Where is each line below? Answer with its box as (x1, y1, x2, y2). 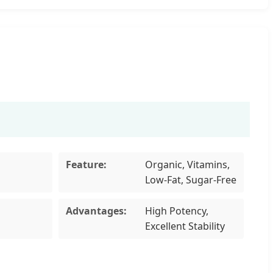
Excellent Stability (144, 219, 225, 233)
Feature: (65, 157, 107, 171)
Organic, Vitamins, (144, 157, 230, 171)
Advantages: (65, 204, 127, 218)
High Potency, (144, 204, 208, 218)
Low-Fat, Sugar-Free (144, 172, 236, 186)
